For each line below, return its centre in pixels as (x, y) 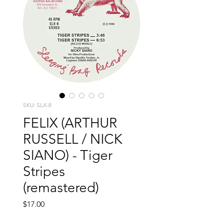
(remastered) (61, 188)
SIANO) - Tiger (68, 155)
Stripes (44, 172)
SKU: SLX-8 (37, 105)
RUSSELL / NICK (73, 139)
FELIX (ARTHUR (70, 123)
